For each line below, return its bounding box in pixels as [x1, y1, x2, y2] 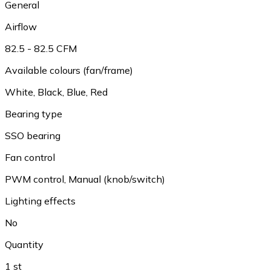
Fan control [5, 151, 55, 163]
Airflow [5, 21, 37, 33]
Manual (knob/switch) [68, 173, 165, 185]
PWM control [5, 173, 64, 185]
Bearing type [5, 108, 62, 120]
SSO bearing [5, 129, 60, 142]
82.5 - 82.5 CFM [5, 42, 77, 54]
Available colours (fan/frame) [5, 64, 133, 76]
